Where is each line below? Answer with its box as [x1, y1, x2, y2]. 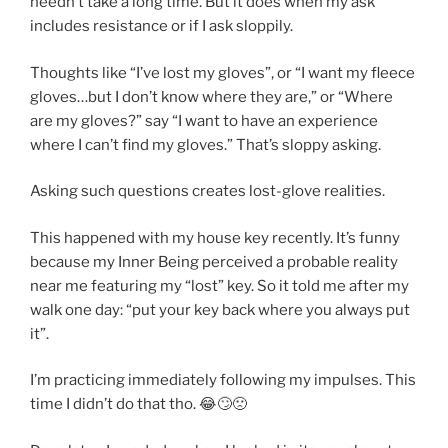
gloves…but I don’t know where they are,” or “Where [30, 87, 393, 106]
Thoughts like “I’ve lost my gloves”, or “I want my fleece [30, 63, 415, 82]
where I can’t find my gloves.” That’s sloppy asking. [30, 135, 381, 154]
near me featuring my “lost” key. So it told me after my [30, 276, 409, 295]
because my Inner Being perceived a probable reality [30, 252, 398, 271]
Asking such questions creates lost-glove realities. [30, 182, 385, 201]
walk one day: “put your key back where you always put [30, 300, 410, 319]
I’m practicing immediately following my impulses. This [30, 371, 416, 390]
